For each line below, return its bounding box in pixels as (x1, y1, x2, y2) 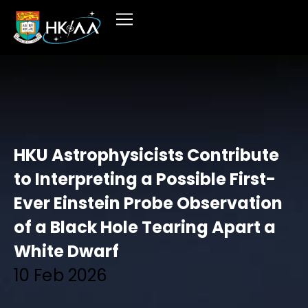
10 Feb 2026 (14, 264, 107, 287)
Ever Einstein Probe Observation (14, 192, 283, 214)
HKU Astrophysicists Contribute (14, 144, 279, 166)
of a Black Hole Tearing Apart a (14, 216, 276, 239)
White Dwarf (14, 240, 119, 263)
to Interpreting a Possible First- (14, 168, 276, 190)
